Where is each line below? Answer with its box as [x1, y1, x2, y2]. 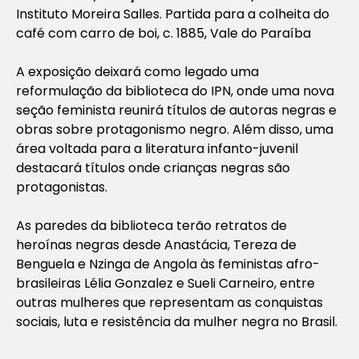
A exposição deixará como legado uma [16, 62, 259, 81]
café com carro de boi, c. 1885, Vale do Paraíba [16, 23, 311, 42]
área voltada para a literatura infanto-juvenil [16, 139, 298, 158]
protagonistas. [16, 177, 107, 196]
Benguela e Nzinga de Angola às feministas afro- [16, 254, 320, 273]
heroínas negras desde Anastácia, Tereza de [16, 235, 296, 254]
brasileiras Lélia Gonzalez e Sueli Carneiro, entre [16, 273, 315, 292]
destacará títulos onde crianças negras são [16, 158, 290, 177]
